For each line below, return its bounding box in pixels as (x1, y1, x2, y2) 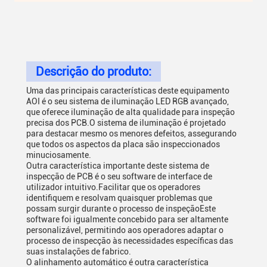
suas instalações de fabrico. (26, 247, 131, 256)
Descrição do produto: (36, 64, 151, 79)
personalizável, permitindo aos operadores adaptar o (26, 225, 223, 235)
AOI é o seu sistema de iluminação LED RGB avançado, (26, 97, 229, 106)
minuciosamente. (26, 150, 91, 160)
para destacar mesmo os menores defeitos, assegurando (26, 129, 237, 138)
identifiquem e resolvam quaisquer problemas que (26, 193, 212, 203)
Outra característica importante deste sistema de (26, 161, 209, 170)
